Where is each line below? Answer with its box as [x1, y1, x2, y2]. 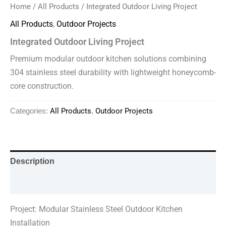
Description [10, 156, 54, 166]
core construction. [10, 81, 74, 91]
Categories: [10, 107, 50, 116]
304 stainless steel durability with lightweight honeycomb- [10, 67, 216, 77]
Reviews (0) [10, 178, 54, 188]
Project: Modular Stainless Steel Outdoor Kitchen [10, 204, 183, 214]
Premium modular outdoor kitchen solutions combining [10, 53, 206, 64]
